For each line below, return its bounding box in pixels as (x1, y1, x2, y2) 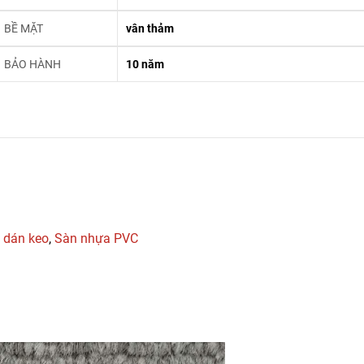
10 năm (126, 58, 165, 71)
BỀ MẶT (4, 22, 44, 36)
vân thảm (126, 22, 175, 36)
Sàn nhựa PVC (54, 231, 138, 247)
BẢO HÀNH (4, 58, 62, 71)
